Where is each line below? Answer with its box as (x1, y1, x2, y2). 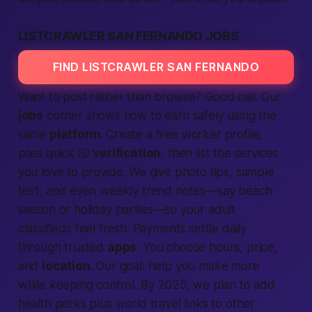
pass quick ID (17, 146, 93, 160)
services (234, 146, 279, 160)
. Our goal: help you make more (90, 259, 260, 273)
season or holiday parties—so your (17, 203, 208, 217)
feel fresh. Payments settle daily (71, 221, 247, 235)
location (42, 259, 91, 273)
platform (49, 127, 100, 141)
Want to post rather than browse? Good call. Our (17, 90, 281, 104)
